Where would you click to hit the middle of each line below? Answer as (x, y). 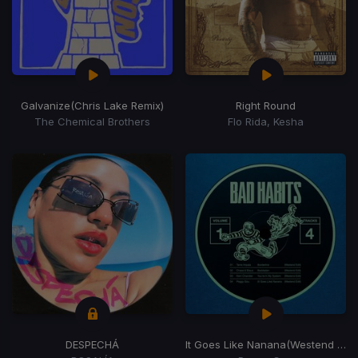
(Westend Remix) (312, 344)
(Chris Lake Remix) (117, 105)
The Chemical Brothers (92, 121)
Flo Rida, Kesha (266, 121)
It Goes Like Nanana (236, 344)
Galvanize (46, 105)
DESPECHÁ (92, 344)
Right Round (266, 105)
